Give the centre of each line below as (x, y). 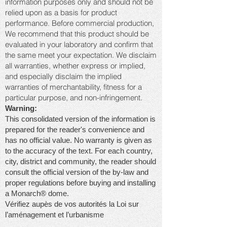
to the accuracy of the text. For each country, (79, 151)
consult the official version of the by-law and (77, 172)
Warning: (21, 108)
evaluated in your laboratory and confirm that (79, 44)
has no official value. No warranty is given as (79, 140)
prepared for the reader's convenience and (75, 129)
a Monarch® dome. (37, 193)
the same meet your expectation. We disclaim (81, 55)
